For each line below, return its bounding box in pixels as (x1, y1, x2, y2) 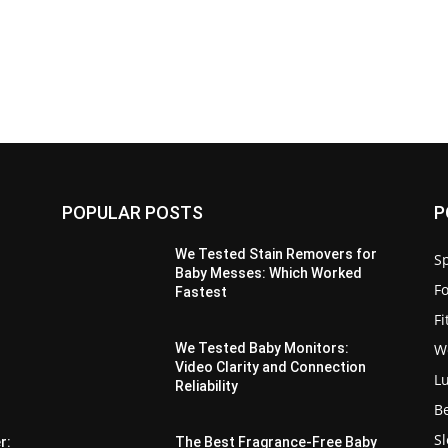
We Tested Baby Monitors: (175, 340, 350, 357)
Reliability (175, 378, 239, 395)
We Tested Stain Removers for (175, 246, 378, 263)
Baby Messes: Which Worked (175, 265, 363, 282)
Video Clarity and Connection (175, 359, 367, 376)
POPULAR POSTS (62, 202, 203, 224)
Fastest (175, 284, 228, 301)
